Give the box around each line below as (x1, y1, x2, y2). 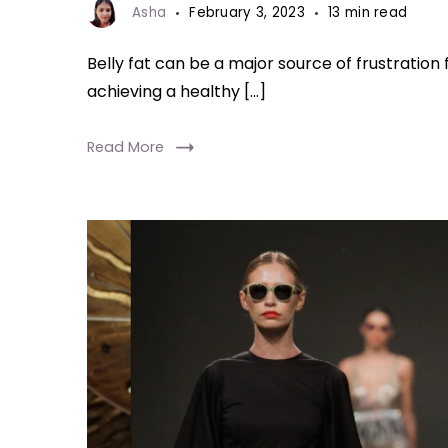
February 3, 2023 (189, 3, 306, 23)
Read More (87, 137, 164, 158)
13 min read (328, 3, 408, 23)
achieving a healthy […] (87, 80, 266, 104)
